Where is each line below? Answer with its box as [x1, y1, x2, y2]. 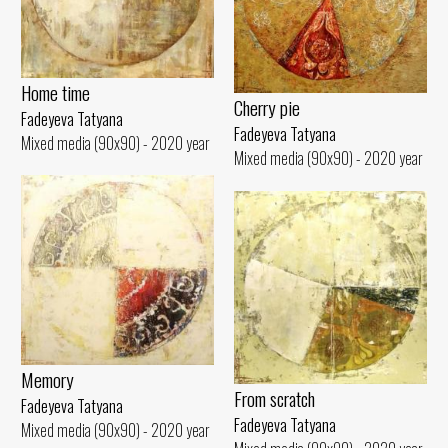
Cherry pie [234, 93, 300, 123]
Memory [21, 365, 74, 395]
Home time [21, 78, 90, 108]
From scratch [234, 384, 315, 414]
